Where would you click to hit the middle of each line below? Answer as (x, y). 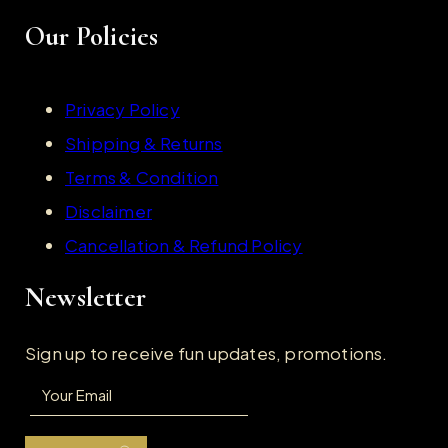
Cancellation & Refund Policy (184, 245)
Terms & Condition (142, 177)
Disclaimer (108, 211)
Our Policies (92, 37)
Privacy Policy (122, 109)
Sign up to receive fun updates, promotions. (206, 353)
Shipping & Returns (144, 143)
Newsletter (85, 298)
